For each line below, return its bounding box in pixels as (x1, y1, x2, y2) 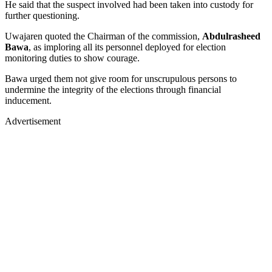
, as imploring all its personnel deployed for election (29, 41, 226, 52)
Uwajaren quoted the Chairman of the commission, (5, 30, 202, 41)
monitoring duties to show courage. (5, 52, 140, 63)
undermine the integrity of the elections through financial (5, 84, 221, 95)
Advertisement (5, 115, 61, 126)
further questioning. (5, 10, 80, 21)
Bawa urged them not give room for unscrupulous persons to (5, 73, 237, 84)
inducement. (5, 95, 52, 106)
